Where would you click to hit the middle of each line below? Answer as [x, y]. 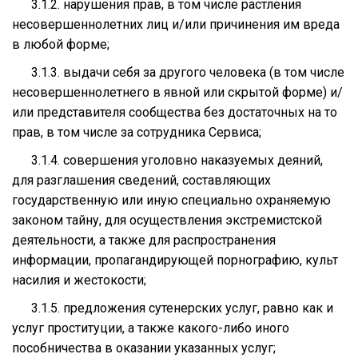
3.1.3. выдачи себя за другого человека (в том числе [178, 72]
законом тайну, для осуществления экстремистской [167, 220]
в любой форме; [61, 44]
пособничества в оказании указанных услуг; [144, 348]
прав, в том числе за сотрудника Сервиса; [137, 132]
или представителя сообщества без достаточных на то [175, 112]
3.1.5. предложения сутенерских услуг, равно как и [173, 308]
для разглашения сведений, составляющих [141, 180]
